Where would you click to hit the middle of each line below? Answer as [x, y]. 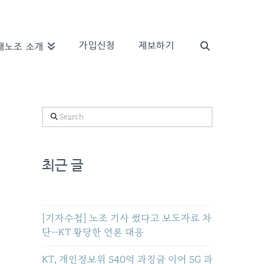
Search [56, 114]
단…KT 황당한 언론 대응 [93, 233]
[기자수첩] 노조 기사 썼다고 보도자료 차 [126, 219]
